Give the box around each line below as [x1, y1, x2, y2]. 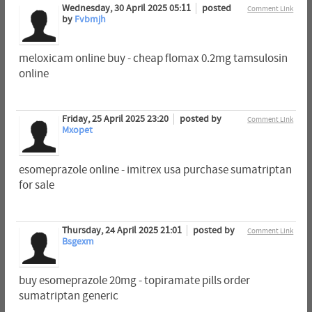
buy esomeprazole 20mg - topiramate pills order [18, 274, 250, 287]
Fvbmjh [74, 14, 106, 26]
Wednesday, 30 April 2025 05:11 [61, 3, 193, 15]
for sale [18, 178, 54, 192]
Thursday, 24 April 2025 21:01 [61, 224, 184, 236]
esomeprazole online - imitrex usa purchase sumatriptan [18, 163, 292, 176]
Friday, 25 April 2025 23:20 [61, 114, 171, 125]
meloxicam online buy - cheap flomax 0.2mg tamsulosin [18, 52, 288, 65]
